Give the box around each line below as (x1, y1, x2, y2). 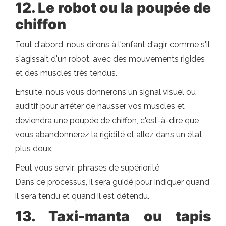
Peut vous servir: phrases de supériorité (15, 163, 159, 173)
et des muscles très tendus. (15, 68, 117, 78)
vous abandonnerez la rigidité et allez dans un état (15, 130, 202, 139)
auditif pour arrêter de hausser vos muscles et (15, 101, 185, 111)
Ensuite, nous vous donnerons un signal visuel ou (15, 87, 196, 97)
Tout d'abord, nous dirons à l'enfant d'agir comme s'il (15, 40, 210, 49)
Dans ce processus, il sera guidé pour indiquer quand (15, 177, 209, 187)
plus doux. (15, 144, 53, 153)
